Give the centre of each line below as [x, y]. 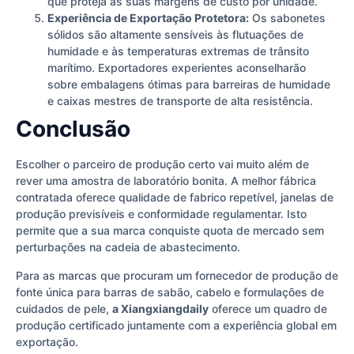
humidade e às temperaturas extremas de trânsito [178, 51]
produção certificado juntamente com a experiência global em [176, 325]
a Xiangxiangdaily [160, 308]
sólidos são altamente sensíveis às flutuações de [175, 35]
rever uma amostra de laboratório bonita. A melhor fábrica [166, 181]
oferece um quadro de [268, 308]
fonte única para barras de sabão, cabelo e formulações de [170, 292]
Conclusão [73, 129]
